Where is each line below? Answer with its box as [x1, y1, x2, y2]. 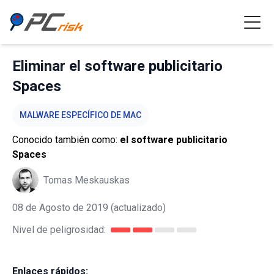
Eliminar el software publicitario [12, 57, 223, 75]
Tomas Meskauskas [43, 174, 130, 186]
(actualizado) [108, 202, 166, 213]
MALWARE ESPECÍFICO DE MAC [20, 110, 141, 120]
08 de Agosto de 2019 [12, 202, 108, 213]
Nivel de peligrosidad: [12, 224, 106, 235]
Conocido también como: [12, 134, 120, 146]
